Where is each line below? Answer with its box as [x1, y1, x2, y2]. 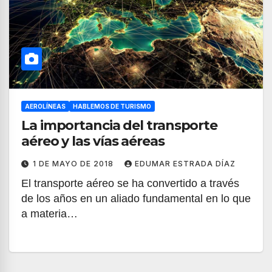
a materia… [21, 208, 78, 220]
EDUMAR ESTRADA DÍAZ [135, 159, 236, 168]
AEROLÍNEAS [25, 103, 66, 110]
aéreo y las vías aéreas [21, 133, 165, 149]
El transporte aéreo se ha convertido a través [21, 177, 239, 189]
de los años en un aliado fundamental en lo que [21, 192, 251, 205]
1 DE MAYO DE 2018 [33, 159, 116, 168]
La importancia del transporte [21, 117, 218, 134]
